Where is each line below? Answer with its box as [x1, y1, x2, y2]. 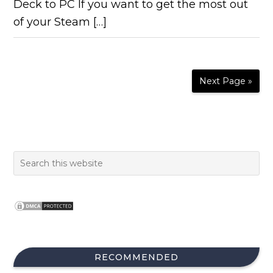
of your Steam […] [13, 15, 107, 29]
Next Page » [199, 76, 252, 87]
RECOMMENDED [94, 252, 179, 263]
